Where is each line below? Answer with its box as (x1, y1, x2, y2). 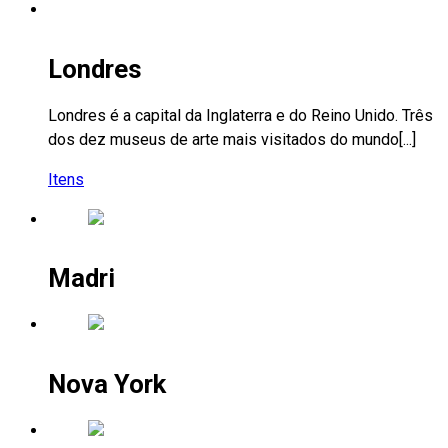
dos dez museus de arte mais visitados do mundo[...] (48, 129, 416, 149)
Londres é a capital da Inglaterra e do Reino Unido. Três (48, 105, 433, 125)
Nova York (48, 368, 166, 399)
